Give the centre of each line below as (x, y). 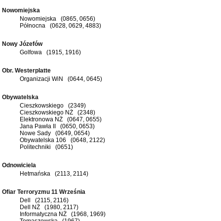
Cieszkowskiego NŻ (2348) (57, 112)
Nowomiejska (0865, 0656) (57, 18)
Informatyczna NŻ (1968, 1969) (63, 214)
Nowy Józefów (24, 44)
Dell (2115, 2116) (44, 200)
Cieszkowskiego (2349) (53, 105)
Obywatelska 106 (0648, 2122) (62, 140)
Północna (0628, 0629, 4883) (60, 25)
